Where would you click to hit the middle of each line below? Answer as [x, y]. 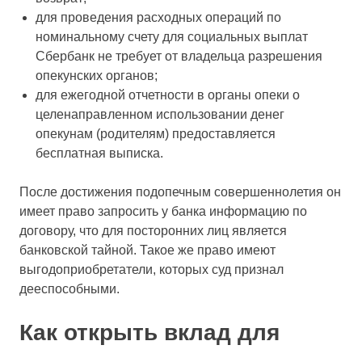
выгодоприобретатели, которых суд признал [152, 269]
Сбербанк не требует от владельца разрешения [179, 56]
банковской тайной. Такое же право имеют [147, 250]
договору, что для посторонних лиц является [153, 231]
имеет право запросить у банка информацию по [163, 211]
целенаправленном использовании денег [160, 114]
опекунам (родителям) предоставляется [156, 134]
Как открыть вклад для [149, 333]
